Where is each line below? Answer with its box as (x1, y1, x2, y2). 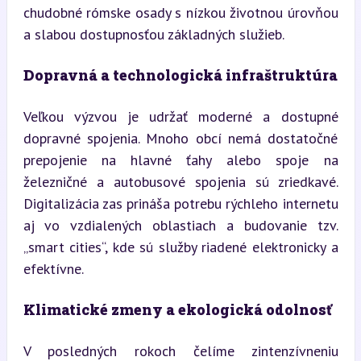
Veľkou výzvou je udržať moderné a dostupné (23, 107, 338, 126)
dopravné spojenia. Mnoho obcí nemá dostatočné (23, 129, 338, 147)
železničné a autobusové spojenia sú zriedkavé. (23, 172, 338, 191)
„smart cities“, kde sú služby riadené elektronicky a (23, 238, 338, 256)
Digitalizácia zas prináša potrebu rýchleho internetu (23, 194, 338, 213)
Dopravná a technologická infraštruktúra (23, 65, 338, 85)
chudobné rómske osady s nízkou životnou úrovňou (23, 3, 338, 22)
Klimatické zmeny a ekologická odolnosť (23, 300, 331, 319)
